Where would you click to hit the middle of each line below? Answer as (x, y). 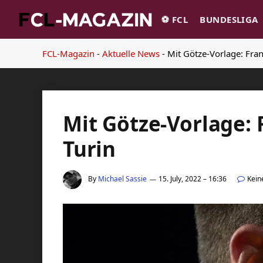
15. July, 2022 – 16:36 (193, 179)
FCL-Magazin (68, 53)
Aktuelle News (131, 53)
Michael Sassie (122, 179)
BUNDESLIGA (229, 19)
